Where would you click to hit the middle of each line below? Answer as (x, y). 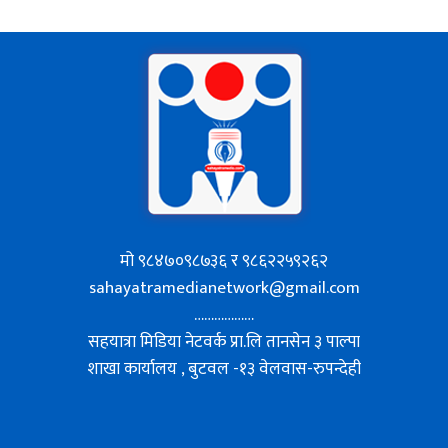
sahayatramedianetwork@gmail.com (224, 287)
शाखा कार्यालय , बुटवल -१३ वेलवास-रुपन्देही (224, 368)
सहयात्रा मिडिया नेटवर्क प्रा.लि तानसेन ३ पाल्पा (224, 341)
